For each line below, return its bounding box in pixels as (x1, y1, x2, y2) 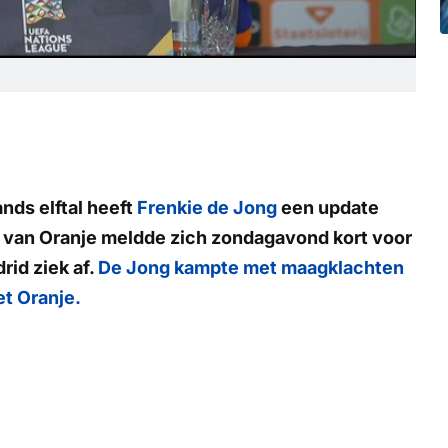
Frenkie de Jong (137, 196, 277, 218)
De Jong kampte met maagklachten (98, 256, 404, 278)
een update (277, 196, 379, 218)
